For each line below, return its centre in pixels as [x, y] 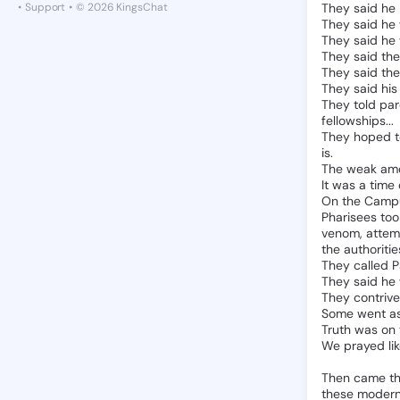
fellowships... [358, 121]
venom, [342, 233]
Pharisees [349, 217]
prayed [364, 346]
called [371, 265]
